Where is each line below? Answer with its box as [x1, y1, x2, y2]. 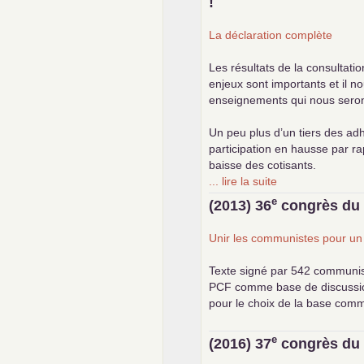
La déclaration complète [209, 28, 333, 41]
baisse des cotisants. [209, 158, 317, 171]
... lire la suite [209, 174, 278, 188]
